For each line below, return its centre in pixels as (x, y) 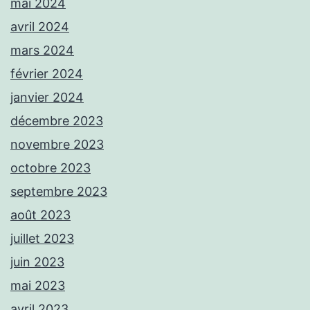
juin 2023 (37, 262)
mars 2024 (42, 50)
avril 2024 (40, 26)
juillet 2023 (42, 238)
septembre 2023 (59, 191)
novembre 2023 (57, 144)
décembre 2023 (57, 120)
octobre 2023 (51, 167)
